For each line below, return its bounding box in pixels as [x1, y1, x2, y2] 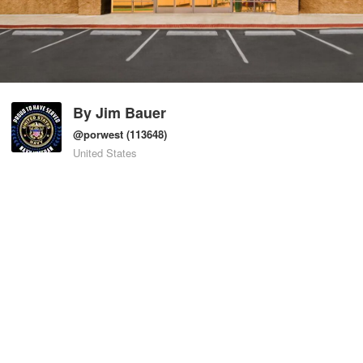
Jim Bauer [96, 102, 166, 124]
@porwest [73, 126, 123, 143]
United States [73, 145, 137, 161]
